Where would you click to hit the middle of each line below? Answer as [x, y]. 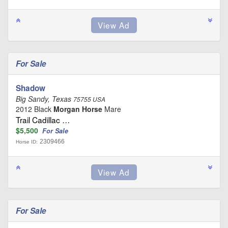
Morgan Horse [78, 109]
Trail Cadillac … [43, 119]
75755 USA [89, 99]
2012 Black [35, 109]
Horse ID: [27, 141]
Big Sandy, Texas [45, 98]
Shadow [31, 88]
